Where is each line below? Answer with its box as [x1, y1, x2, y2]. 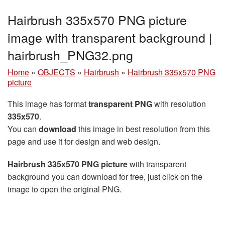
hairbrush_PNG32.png [8, 45, 133, 64]
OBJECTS [38, 66, 75, 78]
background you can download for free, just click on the [8, 170, 202, 182]
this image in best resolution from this [76, 123, 210, 135]
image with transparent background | [8, 28, 212, 46]
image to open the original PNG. [8, 183, 122, 195]
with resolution [152, 97, 206, 109]
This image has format [8, 97, 88, 109]
